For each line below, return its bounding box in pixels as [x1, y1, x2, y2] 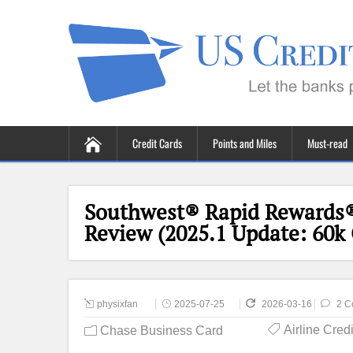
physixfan [97, 299, 138, 310]
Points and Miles [213, 135, 277, 151]
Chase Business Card [100, 324, 223, 337]
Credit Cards [132, 135, 182, 151]
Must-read [307, 135, 347, 151]
